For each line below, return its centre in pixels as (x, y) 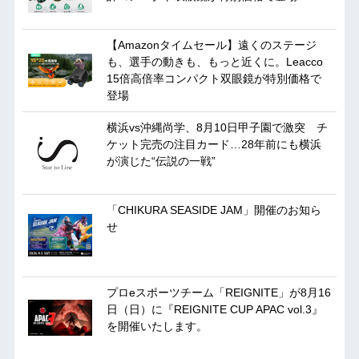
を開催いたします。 (157, 327)
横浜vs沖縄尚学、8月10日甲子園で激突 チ (217, 128)
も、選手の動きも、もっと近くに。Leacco (214, 62)
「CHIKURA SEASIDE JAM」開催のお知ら (214, 210)
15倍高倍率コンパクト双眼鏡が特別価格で (214, 79)
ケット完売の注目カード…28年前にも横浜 (214, 145)
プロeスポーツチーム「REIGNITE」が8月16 (218, 293)
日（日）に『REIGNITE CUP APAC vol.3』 (214, 310)
